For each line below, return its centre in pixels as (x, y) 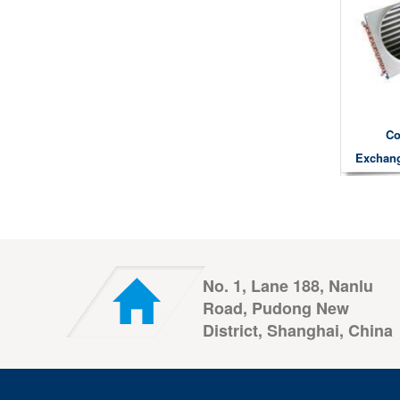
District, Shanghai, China (298, 330)
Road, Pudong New (276, 308)
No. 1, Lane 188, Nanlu (288, 285)
